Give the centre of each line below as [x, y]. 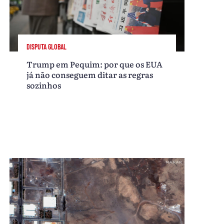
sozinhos [44, 85]
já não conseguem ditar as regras [90, 74]
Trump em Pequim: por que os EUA [95, 64]
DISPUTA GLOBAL [47, 47]
